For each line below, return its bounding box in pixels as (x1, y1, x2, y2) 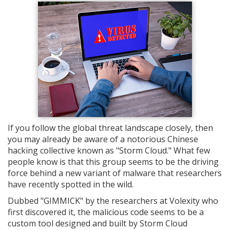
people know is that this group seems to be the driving (8, 156, 219, 167)
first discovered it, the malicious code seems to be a (8, 206, 204, 218)
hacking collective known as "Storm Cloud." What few (8, 144, 210, 156)
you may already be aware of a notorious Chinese (8, 133, 198, 145)
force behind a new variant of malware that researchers (8, 167, 222, 179)
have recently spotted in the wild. (8, 178, 133, 190)
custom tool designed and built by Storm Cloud (8, 217, 187, 229)
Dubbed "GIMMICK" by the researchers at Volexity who (8, 195, 218, 206)
